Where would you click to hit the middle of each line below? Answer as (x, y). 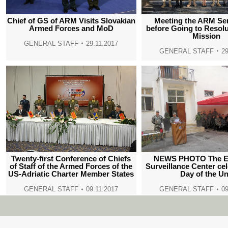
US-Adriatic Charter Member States (71, 174)
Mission (207, 36)
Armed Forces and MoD (71, 28)
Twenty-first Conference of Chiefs (71, 159)
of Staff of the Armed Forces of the (71, 166)
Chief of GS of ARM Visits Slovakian (71, 20)
